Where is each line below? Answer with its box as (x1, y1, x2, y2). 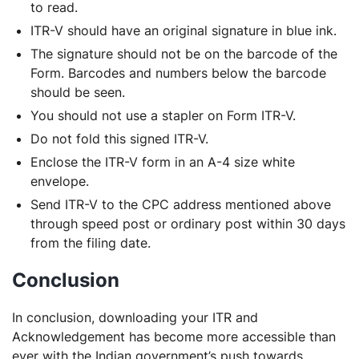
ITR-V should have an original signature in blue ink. (30, 22, 337, 38)
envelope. (30, 173, 89, 189)
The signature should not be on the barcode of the (30, 46, 337, 62)
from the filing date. (30, 235, 151, 251)
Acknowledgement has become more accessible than (12, 329, 336, 345)
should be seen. (30, 84, 125, 100)
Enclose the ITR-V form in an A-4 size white (30, 154, 295, 170)
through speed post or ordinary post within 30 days (30, 216, 345, 232)
